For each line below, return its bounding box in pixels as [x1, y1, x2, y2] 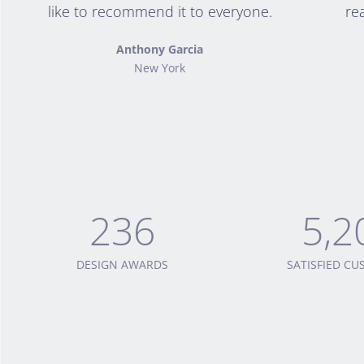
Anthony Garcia [116, 41, 204, 57]
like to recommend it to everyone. [47, 2, 272, 21]
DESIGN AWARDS [76, 257, 168, 272]
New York [134, 60, 186, 76]
